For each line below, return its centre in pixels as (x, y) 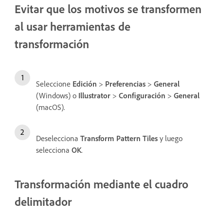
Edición (85, 83)
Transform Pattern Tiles (119, 138)
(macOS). (51, 107)
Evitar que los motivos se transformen (108, 9)
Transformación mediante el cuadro (101, 184)
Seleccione (54, 83)
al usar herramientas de (73, 26)
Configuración (142, 95)
